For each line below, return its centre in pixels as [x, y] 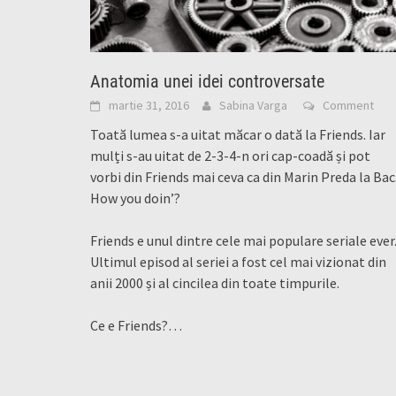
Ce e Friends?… [136, 326]
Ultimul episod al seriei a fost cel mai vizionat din [238, 262]
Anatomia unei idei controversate [207, 82]
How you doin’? [135, 198]
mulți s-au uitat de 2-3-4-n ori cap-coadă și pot [230, 156]
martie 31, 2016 [149, 106]
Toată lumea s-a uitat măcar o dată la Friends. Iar [238, 135]
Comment [348, 106]
